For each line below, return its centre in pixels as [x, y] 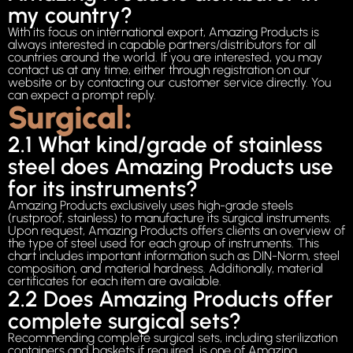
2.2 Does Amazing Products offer [171, 299]
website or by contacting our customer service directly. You [169, 83]
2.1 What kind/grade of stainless [165, 145]
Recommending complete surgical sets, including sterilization [173, 338]
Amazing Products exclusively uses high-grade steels [150, 206]
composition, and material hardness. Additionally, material [165, 269]
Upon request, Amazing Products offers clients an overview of [176, 231]
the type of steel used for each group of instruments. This [163, 243]
